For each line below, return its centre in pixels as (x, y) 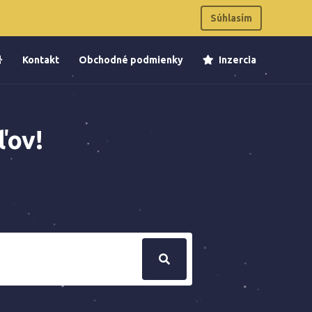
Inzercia (236, 60)
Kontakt (41, 60)
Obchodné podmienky (131, 60)
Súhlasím (231, 18)
